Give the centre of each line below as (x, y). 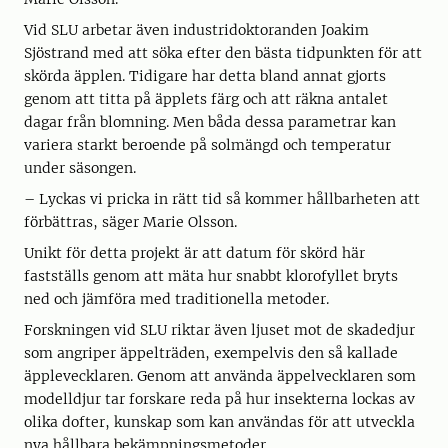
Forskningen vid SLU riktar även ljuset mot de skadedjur (219, 330)
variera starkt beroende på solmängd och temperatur (207, 145)
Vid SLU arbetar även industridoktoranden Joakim (196, 30)
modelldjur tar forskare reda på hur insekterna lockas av (219, 399)
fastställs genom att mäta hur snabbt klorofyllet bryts (211, 276)
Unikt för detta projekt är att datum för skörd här (194, 253)
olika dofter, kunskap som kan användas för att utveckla (219, 422)
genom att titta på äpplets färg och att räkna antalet (206, 99)
